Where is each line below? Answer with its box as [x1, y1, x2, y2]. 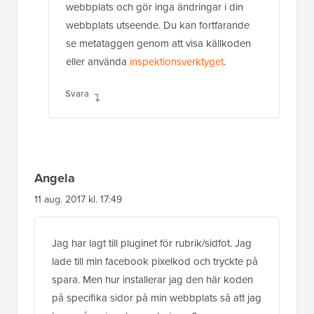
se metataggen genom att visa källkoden [66, 35, 251, 51]
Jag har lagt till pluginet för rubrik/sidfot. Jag [52, 235, 252, 251]
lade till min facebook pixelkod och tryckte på [52, 253, 258, 269]
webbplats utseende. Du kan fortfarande [66, 17, 250, 33]
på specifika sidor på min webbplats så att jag [52, 289, 261, 306]
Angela [34, 168, 75, 187]
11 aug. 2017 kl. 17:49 [34, 191, 122, 207]
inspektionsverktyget [130, 53, 224, 69]
